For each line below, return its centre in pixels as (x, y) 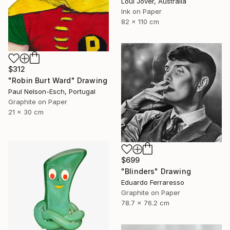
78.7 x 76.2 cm (145, 203)
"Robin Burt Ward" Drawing (58, 81)
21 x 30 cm (26, 112)
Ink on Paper (141, 11)
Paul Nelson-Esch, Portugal (52, 92)
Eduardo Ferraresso (153, 183)
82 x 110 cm (140, 21)
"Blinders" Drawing (156, 171)
